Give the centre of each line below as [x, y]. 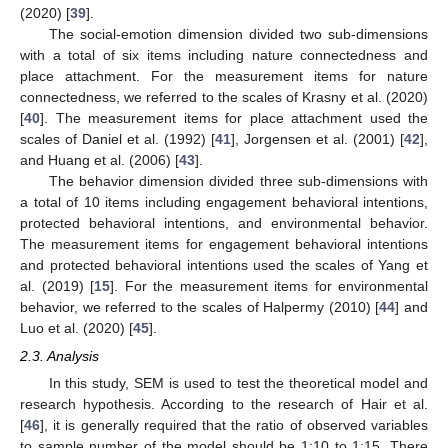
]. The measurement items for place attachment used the [234, 117]
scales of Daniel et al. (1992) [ [117, 138]
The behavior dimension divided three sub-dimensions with [238, 180]
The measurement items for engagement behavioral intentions [224, 243]
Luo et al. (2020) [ [76, 327]
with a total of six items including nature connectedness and [224, 54]
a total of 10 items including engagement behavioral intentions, [224, 201]
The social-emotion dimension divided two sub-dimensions [238, 33]
